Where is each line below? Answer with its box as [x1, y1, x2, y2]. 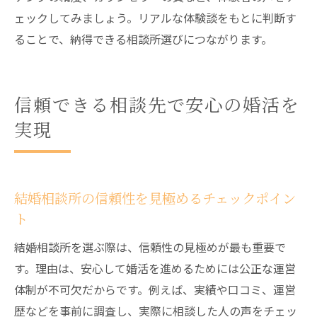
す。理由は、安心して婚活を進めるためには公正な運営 [14, 260, 296, 277]
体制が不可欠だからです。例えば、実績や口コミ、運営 [14, 281, 296, 298]
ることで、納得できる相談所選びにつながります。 [14, 30, 272, 47]
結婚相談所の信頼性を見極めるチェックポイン [14, 188, 296, 208]
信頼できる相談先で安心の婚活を [14, 91, 301, 117]
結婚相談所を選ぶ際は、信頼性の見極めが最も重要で [14, 238, 286, 255]
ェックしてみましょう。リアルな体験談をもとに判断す [14, 9, 296, 26]
